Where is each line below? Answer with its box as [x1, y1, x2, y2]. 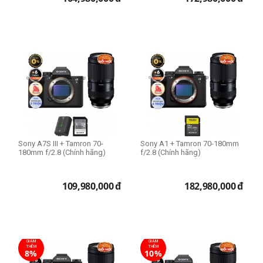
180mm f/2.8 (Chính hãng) [18, 148, 106, 157]
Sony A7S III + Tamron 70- [18, 139, 103, 149]
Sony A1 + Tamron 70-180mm [140, 139, 239, 149]
